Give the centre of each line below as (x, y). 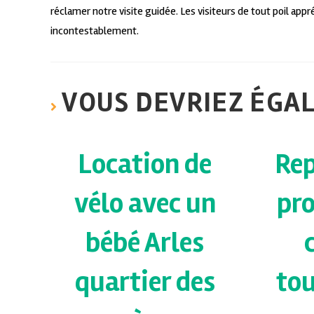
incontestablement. (95, 31)
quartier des (145, 282)
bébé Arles (145, 243)
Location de (145, 165)
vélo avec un (145, 204)
